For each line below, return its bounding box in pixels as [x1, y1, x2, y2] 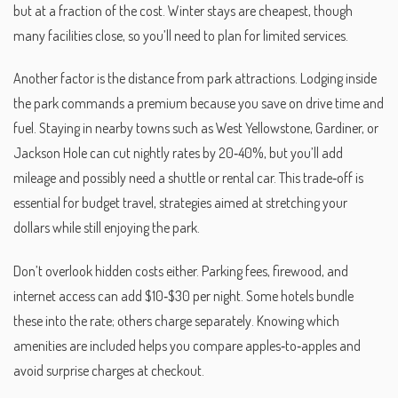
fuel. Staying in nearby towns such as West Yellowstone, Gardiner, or [13, 119, 378, 138]
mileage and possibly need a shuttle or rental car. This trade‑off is [13, 169, 363, 187]
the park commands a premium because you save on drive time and [13, 94, 384, 113]
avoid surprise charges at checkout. [13, 362, 204, 380]
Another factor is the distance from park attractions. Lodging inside [13, 69, 377, 88]
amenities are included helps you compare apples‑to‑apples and [13, 337, 361, 355]
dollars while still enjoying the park [13, 219, 197, 237]
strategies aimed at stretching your [159, 194, 347, 212]
